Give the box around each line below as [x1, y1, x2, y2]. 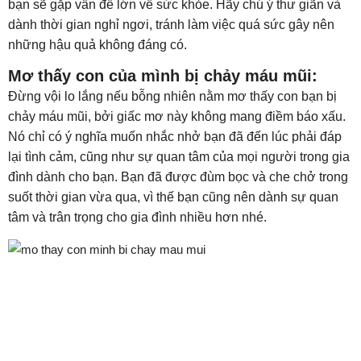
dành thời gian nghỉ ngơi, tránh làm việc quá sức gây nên [8, 18, 334, 31]
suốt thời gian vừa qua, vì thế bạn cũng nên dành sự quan [8, 190, 338, 204]
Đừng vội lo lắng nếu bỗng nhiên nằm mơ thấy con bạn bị [8, 89, 337, 103]
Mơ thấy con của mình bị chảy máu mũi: [8, 67, 322, 85]
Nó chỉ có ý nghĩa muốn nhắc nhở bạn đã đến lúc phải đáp [8, 130, 342, 143]
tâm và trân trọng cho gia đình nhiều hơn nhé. [8, 210, 270, 224]
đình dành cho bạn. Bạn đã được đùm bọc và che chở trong [8, 170, 348, 184]
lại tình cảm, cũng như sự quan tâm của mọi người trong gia [8, 150, 350, 164]
